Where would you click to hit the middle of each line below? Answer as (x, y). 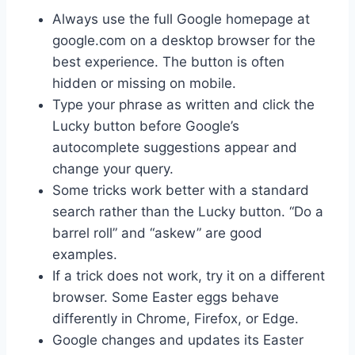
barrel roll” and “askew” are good (157, 233)
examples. (85, 254)
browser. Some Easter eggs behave (166, 297)
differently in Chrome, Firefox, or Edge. (176, 318)
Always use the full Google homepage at (181, 19)
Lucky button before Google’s (146, 126)
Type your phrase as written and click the (183, 104)
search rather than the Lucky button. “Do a (188, 211)
